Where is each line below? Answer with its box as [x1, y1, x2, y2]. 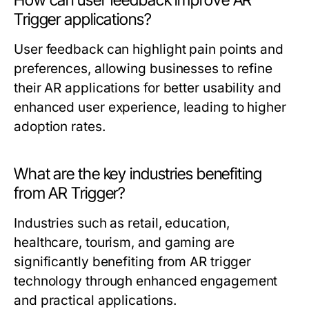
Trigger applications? [14, 10, 152, 30]
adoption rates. [14, 119, 106, 135]
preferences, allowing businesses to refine [14, 61, 273, 77]
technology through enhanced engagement [14, 273, 278, 290]
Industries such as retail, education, [14, 215, 230, 232]
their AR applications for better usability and [14, 80, 281, 97]
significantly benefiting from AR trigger [14, 254, 252, 270]
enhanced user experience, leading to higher [14, 99, 286, 116]
